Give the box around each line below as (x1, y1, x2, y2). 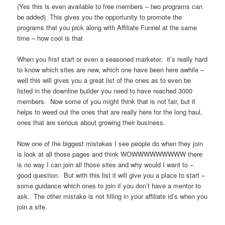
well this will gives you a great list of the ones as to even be (17, 75, 191, 85)
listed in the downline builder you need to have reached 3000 (17, 86, 193, 96)
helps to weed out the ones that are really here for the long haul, (17, 107, 203, 117)
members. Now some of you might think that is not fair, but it (17, 96, 196, 106)
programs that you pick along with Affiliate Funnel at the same (17, 22, 197, 32)
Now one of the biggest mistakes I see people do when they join (17, 139, 203, 149)
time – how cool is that (17, 33, 83, 43)
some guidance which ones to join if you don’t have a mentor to (17, 181, 201, 191)
